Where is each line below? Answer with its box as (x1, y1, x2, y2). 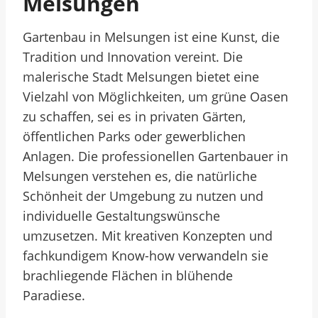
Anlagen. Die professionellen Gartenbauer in (23, 148, 288, 165)
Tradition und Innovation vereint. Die (23, 48, 243, 65)
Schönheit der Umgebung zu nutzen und (23, 187, 263, 204)
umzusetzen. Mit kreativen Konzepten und (23, 227, 273, 244)
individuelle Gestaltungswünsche (23, 207, 220, 224)
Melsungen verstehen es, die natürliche (23, 168, 257, 185)
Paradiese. (23, 287, 85, 304)
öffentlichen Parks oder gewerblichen (23, 128, 246, 145)
